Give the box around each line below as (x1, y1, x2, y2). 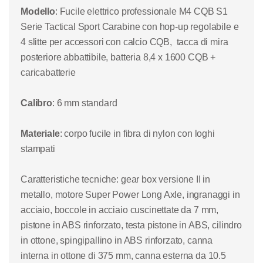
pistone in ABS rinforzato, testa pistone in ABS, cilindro (21, 220, 242, 231)
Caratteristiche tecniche (21, 174, 117, 185)
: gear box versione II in (116, 174, 211, 185)
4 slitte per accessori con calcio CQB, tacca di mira (21, 37, 228, 48)
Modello (21, 6, 55, 17)
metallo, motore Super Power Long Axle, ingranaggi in (21, 190, 240, 200)
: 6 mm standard (52, 98, 117, 109)
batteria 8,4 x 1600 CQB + (108, 52, 216, 63)
